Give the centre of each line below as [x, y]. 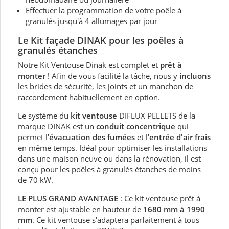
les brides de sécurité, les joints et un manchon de [106, 86]
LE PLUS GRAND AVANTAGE [68, 198]
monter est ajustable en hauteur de [81, 209]
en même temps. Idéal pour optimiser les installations [112, 147]
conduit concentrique [136, 126]
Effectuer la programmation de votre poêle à [104, 10]
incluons [195, 75]
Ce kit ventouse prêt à [161, 198]
